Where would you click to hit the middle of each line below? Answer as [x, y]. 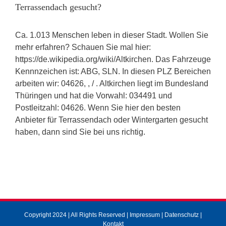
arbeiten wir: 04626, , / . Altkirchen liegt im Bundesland [112, 83]
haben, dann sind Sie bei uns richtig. [80, 132]
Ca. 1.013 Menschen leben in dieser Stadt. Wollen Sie [112, 35]
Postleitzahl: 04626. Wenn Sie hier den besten [98, 107]
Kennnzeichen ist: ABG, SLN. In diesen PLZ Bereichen [113, 71]
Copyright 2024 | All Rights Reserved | [77, 215]
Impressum [145, 215]
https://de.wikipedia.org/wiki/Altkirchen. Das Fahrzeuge [113, 59]
